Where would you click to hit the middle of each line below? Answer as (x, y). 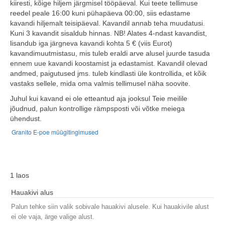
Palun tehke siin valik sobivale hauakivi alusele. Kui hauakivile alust (110, 207)
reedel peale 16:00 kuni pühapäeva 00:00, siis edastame (100, 13)
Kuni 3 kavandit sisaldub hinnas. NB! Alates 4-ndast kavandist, (108, 33)
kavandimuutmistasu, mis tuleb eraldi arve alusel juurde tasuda (110, 53)
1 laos (20, 176)
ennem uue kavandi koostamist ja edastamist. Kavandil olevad (109, 64)
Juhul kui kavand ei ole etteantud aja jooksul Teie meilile (99, 99)
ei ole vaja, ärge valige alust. (53, 217)
